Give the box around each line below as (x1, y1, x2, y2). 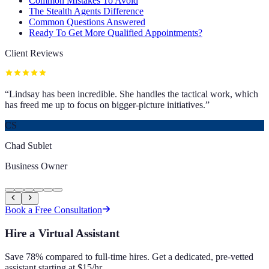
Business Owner (5, 161, 67, 172)
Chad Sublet (5, 141, 52, 151)
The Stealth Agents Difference (29, 6, 144, 17)
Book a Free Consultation (5, 205, 102, 216)
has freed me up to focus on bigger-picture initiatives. (5, 100, 205, 110)
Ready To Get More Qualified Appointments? (29, 28, 202, 38)
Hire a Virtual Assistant (5, 226, 119, 240)
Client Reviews (5, 48, 63, 59)
